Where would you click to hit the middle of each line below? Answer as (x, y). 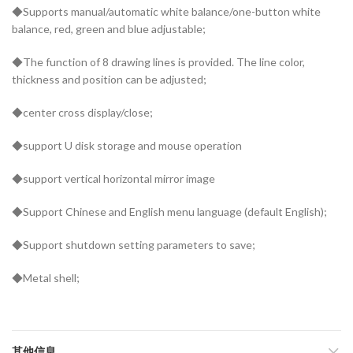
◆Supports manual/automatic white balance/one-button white (166, 12)
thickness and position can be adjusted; (109, 80)
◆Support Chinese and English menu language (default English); (169, 212)
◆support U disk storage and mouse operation (127, 146)
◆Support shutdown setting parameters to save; (134, 245)
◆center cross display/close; (82, 113)
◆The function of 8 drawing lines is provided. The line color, (158, 62)
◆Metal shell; (46, 278)
